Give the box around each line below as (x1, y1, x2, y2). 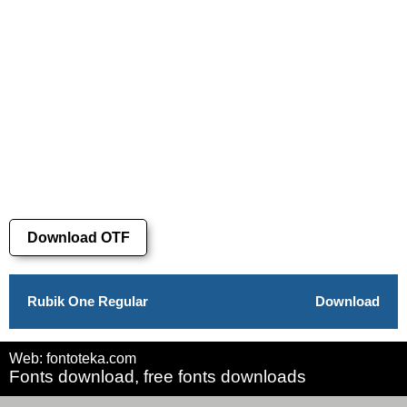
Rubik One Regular (27, 293, 148, 309)
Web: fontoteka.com (9, 350, 136, 366)
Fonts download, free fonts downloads (9, 366, 306, 386)
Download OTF (26, 229, 130, 245)
